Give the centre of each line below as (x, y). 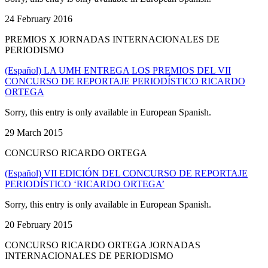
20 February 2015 (39, 224)
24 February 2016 (39, 19)
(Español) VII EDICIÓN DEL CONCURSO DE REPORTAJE (126, 173)
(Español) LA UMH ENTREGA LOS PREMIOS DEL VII (118, 70)
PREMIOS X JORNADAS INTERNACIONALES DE (112, 39)
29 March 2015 (34, 132)
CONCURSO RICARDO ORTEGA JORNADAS (103, 245)
